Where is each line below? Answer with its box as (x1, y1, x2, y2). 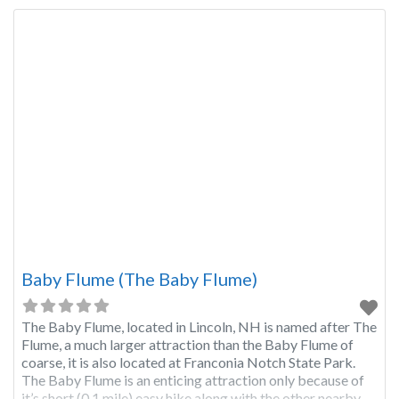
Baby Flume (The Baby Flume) (21, 268, 257, 290)
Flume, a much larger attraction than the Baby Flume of (21, 336, 354, 354)
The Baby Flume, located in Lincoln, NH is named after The (21, 318, 377, 336)
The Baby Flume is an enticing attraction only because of (21, 371, 364, 389)
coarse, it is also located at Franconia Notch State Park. (21, 354, 355, 371)
